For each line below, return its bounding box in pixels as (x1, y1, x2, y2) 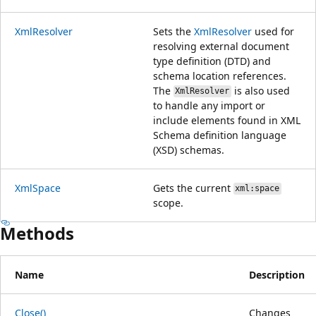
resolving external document (153, 39, 289, 53)
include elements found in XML (153, 113, 300, 127)
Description (249, 267, 305, 281)
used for (252, 24, 294, 38)
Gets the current (153, 181, 233, 195)
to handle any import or (153, 98, 265, 112)
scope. (153, 195, 183, 209)
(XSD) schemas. (153, 142, 224, 157)
